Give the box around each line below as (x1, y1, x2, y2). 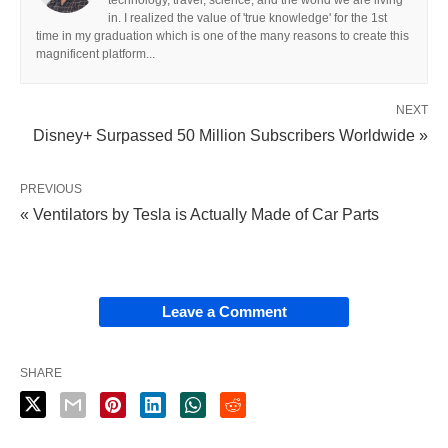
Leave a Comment (161, 302, 287, 320)
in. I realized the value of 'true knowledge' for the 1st (108, 10, 387, 25)
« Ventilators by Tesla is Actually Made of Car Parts (20, 205, 379, 223)
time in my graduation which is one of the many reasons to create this (36, 28, 409, 43)
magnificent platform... (36, 46, 155, 61)
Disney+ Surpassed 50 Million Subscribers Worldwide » (33, 126, 428, 144)
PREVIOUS (20, 181, 82, 196)
